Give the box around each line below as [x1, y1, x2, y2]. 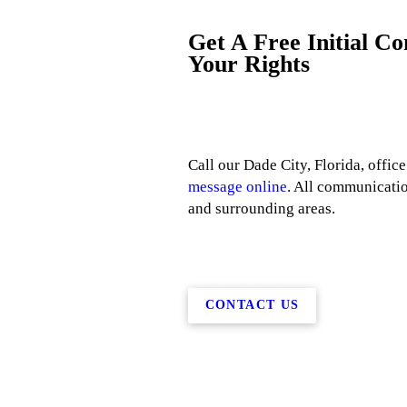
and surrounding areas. [188, 199, 336, 217]
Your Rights [188, 51, 311, 78]
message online [188, 177, 288, 195]
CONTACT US [204, 298, 300, 313]
